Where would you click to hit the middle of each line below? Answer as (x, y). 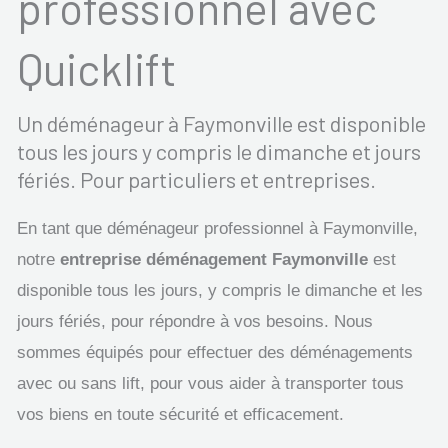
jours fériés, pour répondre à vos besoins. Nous (195, 321)
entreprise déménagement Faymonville (214, 259)
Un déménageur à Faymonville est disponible (221, 123)
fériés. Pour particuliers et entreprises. (196, 179)
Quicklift (97, 68)
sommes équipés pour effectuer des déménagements (215, 352)
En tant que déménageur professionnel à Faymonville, (217, 228)
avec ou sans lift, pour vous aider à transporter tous (210, 383)
